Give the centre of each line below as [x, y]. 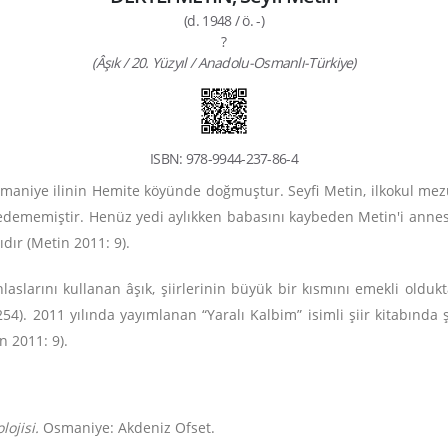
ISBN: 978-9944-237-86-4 [224, 158]
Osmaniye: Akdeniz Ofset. [129, 427]
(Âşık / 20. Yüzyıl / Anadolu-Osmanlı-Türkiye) [224, 62]
